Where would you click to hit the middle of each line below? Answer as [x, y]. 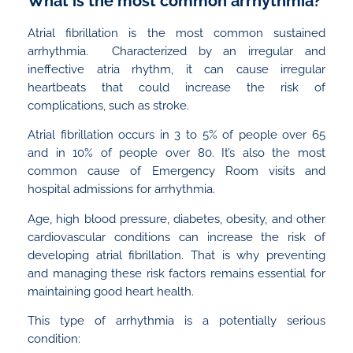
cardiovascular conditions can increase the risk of [176, 237]
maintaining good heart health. [111, 291]
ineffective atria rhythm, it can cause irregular [176, 69]
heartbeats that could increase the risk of [176, 87]
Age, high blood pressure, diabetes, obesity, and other [176, 219]
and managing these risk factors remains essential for [176, 273]
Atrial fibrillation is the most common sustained [176, 33]
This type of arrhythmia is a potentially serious [176, 320]
